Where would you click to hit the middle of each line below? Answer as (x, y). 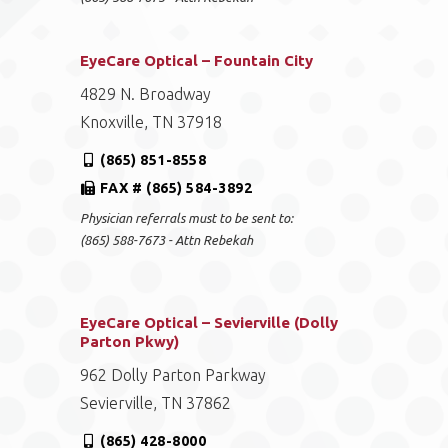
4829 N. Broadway (146, 94)
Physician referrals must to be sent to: (187, 218)
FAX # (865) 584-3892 (176, 188)
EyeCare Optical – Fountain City (197, 60)
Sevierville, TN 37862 (156, 403)
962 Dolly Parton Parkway (173, 375)
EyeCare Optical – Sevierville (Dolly (209, 322)
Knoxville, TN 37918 (151, 122)
